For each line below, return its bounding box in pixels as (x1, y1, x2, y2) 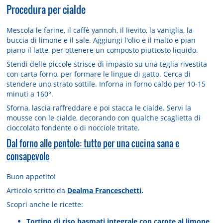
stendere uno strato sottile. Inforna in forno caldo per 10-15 (6, 79, 206, 89)
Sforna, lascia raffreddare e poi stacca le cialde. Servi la (6, 103, 192, 113)
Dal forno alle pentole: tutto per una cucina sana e (6, 137, 180, 150)
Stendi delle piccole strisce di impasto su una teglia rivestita (6, 59, 208, 69)
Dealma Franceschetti (67, 186, 142, 196)
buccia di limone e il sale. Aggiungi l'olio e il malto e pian (6, 35, 196, 45)
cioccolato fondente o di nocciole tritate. (6, 123, 140, 133)
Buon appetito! (6, 171, 56, 181)
